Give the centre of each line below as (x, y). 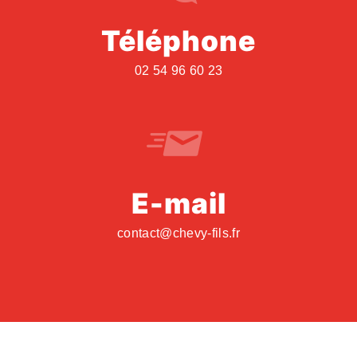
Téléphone (178, 41)
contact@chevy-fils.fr (178, 233)
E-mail (178, 204)
